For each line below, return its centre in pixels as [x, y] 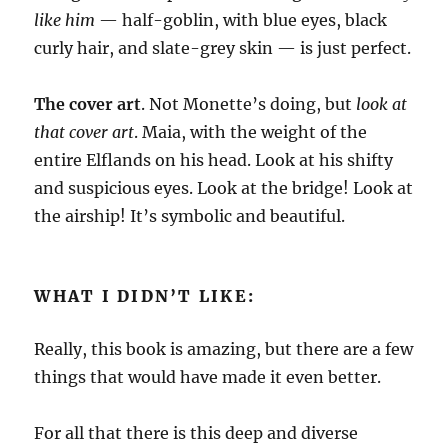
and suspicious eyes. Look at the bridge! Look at [224, 188]
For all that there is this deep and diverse [196, 433]
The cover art [88, 104]
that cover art [84, 132]
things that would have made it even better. [208, 377]
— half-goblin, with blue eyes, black [241, 20]
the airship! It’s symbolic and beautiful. [190, 216]
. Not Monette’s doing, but [249, 104]
